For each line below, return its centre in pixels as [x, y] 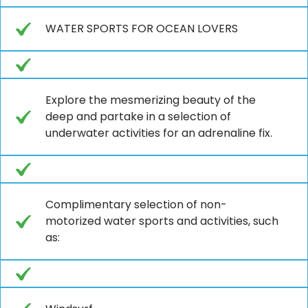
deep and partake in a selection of [138, 116]
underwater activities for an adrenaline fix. [159, 133]
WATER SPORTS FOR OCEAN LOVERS [142, 28]
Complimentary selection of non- [136, 204]
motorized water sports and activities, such [162, 221]
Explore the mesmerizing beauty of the [151, 100]
